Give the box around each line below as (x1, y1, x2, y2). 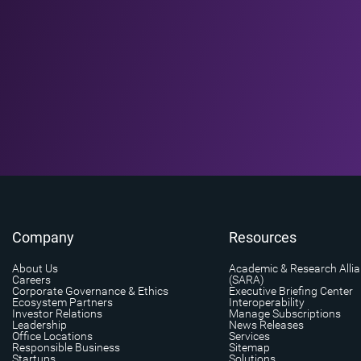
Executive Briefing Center (228, 284, 353, 297)
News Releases (228, 317, 304, 331)
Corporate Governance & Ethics (12, 284, 168, 297)
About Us (12, 261, 58, 275)
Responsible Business (12, 340, 120, 354)
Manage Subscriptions (228, 306, 341, 320)
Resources (228, 228, 297, 246)
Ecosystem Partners (12, 295, 113, 309)
